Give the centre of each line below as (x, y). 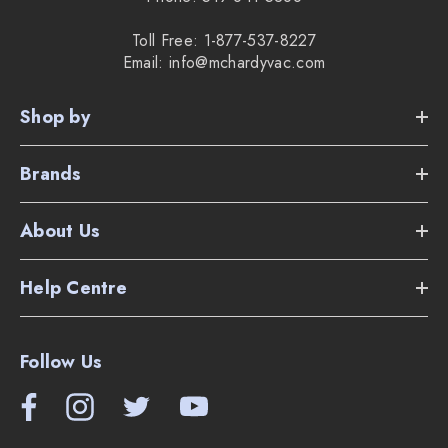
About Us (60, 231)
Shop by (55, 117)
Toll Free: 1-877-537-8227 (224, 41)
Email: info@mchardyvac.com (224, 63)
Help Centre (73, 288)
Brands (51, 174)
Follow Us (61, 362)
